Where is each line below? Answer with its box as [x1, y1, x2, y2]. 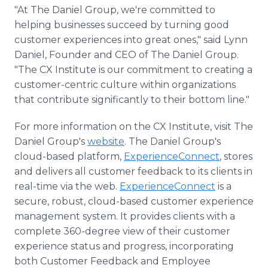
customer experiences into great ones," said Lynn [14, 34, 248, 45]
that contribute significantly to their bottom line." [14, 94, 252, 105]
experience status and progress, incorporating [14, 240, 234, 252]
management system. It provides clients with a [14, 211, 235, 222]
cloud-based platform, [14, 151, 124, 162]
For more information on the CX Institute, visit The [14, 121, 253, 132]
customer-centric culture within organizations [14, 79, 236, 90]
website [87, 136, 124, 147]
